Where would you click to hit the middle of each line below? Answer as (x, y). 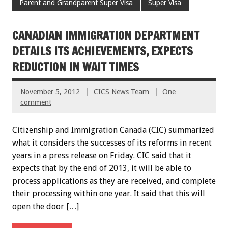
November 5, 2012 (50, 92)
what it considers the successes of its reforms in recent (112, 143)
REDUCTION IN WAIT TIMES (76, 67)
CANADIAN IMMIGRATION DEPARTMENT (106, 36)
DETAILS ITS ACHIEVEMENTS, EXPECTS (103, 51)
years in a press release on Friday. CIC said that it (102, 156)
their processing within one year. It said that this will (109, 194)
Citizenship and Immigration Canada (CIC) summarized (113, 130)
